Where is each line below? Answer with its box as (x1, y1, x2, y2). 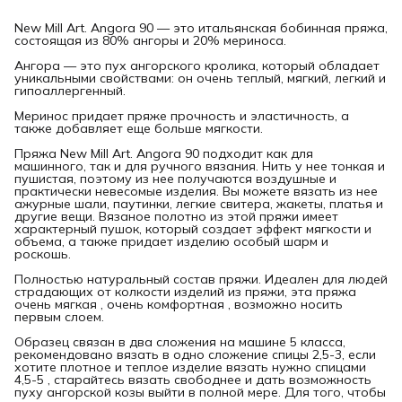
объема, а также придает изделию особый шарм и (14, 232, 328, 249)
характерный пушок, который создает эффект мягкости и (14, 220, 371, 237)
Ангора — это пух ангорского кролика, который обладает (14, 57, 380, 74)
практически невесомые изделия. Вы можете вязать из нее (14, 182, 378, 199)
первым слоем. (14, 308, 104, 325)
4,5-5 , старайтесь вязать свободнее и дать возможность (14, 371, 371, 388)
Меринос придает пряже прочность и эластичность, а (14, 107, 349, 124)
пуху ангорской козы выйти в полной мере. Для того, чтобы (14, 383, 386, 400)
